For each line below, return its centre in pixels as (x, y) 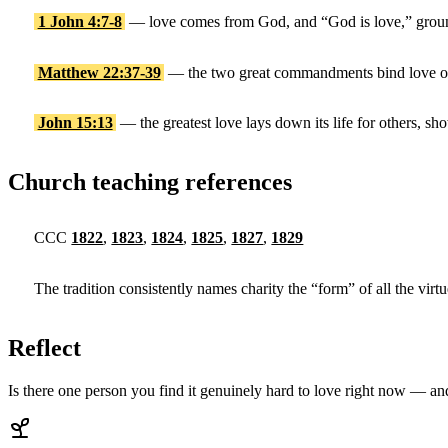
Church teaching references (150, 181)
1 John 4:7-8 (79, 22)
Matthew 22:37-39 (99, 72)
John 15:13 (75, 123)
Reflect (44, 347)
